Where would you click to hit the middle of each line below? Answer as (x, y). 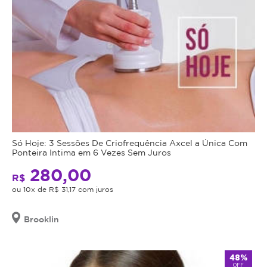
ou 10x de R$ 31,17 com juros (63, 190)
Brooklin (41, 219)
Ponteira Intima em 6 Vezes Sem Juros (91, 153)
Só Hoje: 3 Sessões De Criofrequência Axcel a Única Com (130, 143)
